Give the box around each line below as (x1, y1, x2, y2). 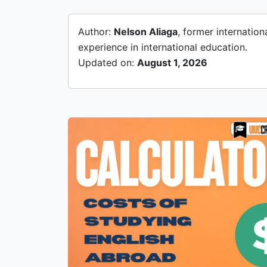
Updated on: (78, 57, 137, 69)
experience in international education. (78, 41, 247, 53)
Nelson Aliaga (114, 26, 178, 38)
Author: (78, 26, 114, 38)
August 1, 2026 (137, 57, 207, 69)
